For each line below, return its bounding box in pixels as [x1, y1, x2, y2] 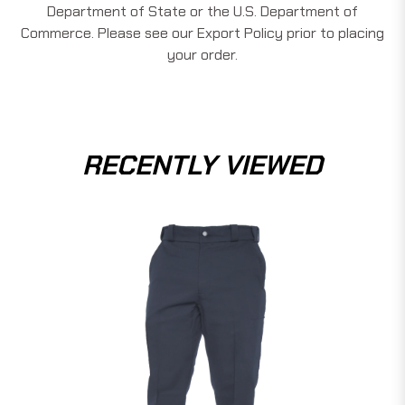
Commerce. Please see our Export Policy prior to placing [21, 23, 384, 42]
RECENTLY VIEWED [82, 146, 323, 183]
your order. [167, 44, 238, 64]
